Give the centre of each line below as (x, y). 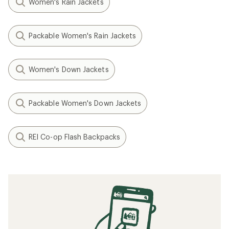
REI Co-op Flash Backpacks (74, 136)
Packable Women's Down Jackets (85, 103)
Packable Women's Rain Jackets (83, 35)
